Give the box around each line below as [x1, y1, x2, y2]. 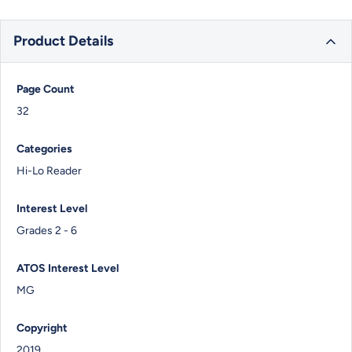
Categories [16, 142, 72, 156]
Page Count [16, 82, 75, 97]
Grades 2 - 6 [16, 224, 77, 238]
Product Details [13, 32, 113, 50]
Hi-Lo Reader [16, 164, 82, 178]
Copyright [16, 321, 68, 335]
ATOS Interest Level [16, 262, 119, 276]
